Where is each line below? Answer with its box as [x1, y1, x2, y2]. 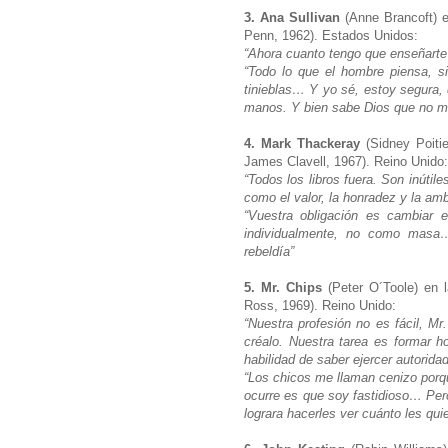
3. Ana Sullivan [244, 9, 345, 25]
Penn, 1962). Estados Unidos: [244, 27, 422, 43]
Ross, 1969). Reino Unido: [244, 297, 400, 313]
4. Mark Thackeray [244, 135, 361, 151]
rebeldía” [244, 243, 298, 259]
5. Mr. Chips [244, 279, 322, 295]
